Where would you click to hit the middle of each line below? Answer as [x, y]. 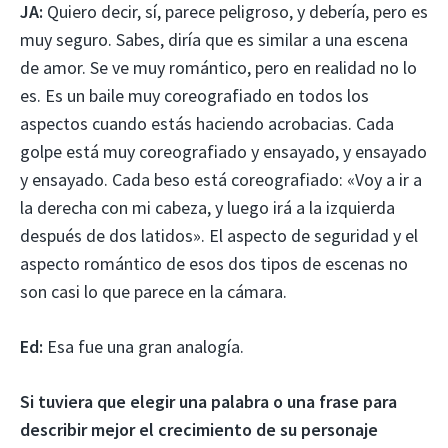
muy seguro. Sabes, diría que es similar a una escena [214, 39]
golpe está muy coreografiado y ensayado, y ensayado [223, 151]
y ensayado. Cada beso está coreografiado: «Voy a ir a [221, 179]
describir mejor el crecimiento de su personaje [199, 429]
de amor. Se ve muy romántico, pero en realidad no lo [218, 67]
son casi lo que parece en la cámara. [153, 291]
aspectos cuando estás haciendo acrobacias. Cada [207, 123]
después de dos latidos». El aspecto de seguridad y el [219, 235]
